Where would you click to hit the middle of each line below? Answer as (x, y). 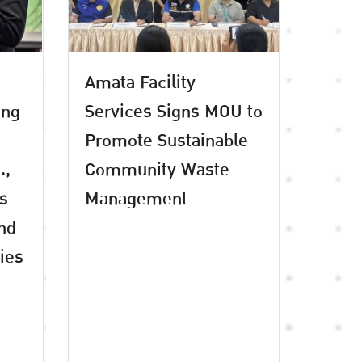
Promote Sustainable (166, 140)
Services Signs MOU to (173, 111)
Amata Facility (140, 82)
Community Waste (157, 169)
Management (136, 198)
